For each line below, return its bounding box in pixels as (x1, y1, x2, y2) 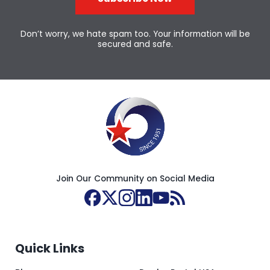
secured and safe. (97, 39, 173, 51)
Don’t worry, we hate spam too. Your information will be (20, 28, 250, 40)
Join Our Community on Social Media (55, 172, 215, 184)
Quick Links (14, 240, 84, 257)
